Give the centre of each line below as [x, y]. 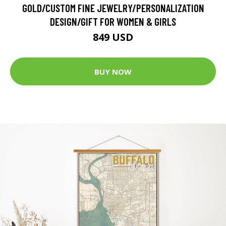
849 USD [113, 37]
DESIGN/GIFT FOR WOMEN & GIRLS [113, 22]
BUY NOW [113, 71]
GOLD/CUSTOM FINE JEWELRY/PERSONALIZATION [113, 8]
